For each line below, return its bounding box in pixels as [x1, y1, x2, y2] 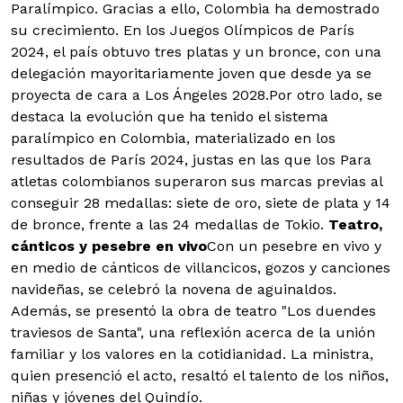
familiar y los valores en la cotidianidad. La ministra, [11, 345, 373, 363]
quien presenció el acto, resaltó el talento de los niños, [11, 367, 389, 385]
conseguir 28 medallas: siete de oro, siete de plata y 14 [11, 194, 390, 212]
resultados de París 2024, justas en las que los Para [11, 151, 372, 169]
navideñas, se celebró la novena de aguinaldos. [11, 281, 336, 299]
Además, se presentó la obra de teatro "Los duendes [11, 302, 376, 320]
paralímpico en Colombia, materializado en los [11, 130, 336, 148]
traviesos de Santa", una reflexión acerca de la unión [11, 324, 375, 342]
